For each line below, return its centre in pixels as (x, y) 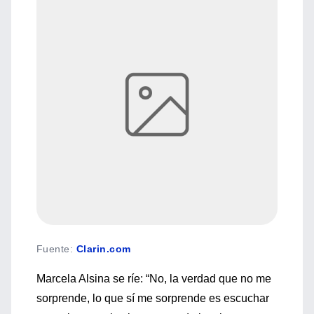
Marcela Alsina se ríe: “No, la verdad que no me (154, 279)
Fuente (53, 249)
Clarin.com (103, 249)
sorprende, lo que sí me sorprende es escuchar (153, 298)
